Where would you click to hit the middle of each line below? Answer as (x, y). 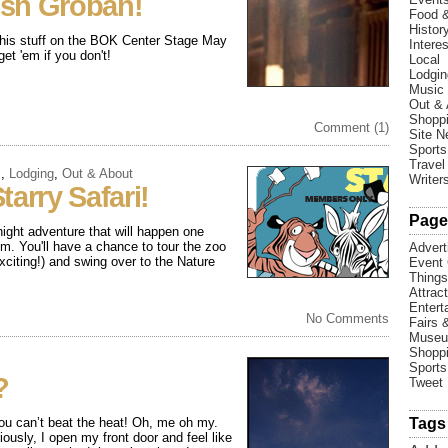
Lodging (31, 173)
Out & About (97, 173)
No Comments (347, 318)
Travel (427, 164)
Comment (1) (351, 127)
